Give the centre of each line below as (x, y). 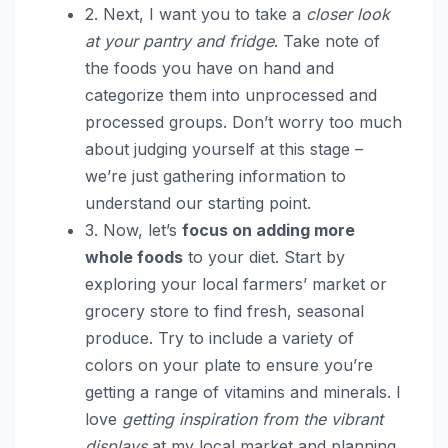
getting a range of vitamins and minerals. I (243, 391)
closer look (348, 13)
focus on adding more (268, 229)
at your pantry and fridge (179, 40)
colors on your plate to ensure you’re (229, 364)
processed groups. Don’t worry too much (243, 121)
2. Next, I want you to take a (195, 13)
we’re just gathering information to (215, 175)
